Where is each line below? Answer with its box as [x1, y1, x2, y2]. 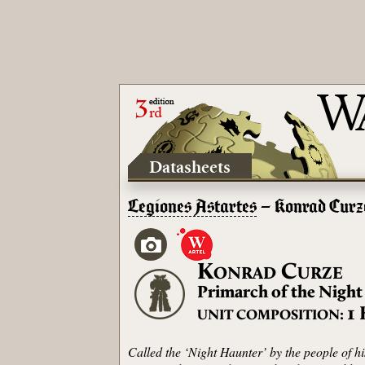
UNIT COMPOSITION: [197, 309, 348, 323]
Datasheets [149, 156, 231, 178]
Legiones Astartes [128, 199, 257, 216]
